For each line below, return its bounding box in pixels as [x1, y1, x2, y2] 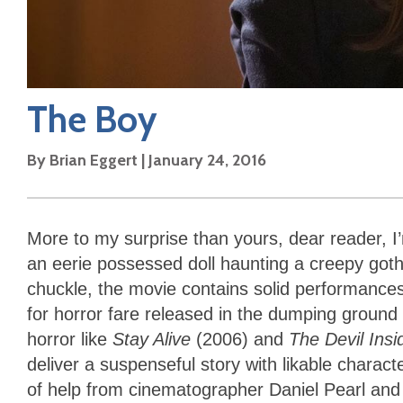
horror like [27, 329, 112, 350]
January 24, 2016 [148, 150, 266, 171]
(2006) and [196, 329, 289, 350]
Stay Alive [112, 329, 196, 350]
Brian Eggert [49, 150, 138, 171]
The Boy [27, 97, 157, 142]
